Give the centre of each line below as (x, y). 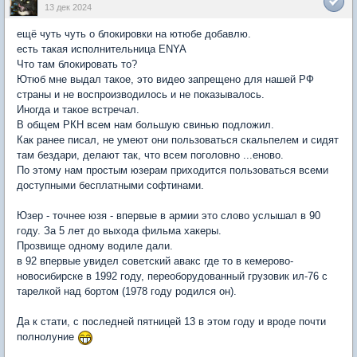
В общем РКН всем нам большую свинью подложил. (145, 125)
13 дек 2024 (68, 7)
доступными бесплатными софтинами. (110, 185)
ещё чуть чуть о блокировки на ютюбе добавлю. (134, 34)
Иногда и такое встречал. (78, 110)
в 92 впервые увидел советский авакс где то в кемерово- (155, 261)
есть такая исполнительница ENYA (102, 49)
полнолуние (47, 337)
